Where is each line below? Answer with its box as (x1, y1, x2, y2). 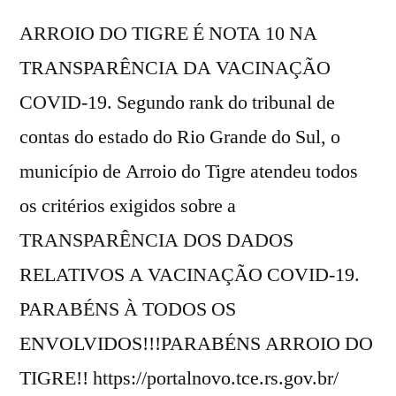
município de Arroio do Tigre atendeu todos (19, 159, 358, 185)
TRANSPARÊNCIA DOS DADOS (19, 228, 293, 254)
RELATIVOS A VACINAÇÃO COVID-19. (19, 263, 360, 288)
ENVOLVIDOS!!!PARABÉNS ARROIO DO (19, 331, 373, 357)
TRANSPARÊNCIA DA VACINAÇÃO (19, 56, 331, 81)
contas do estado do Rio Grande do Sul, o (19, 125, 340, 150)
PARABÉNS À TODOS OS (19, 297, 236, 323)
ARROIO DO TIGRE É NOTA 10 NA (19, 21, 317, 47)
